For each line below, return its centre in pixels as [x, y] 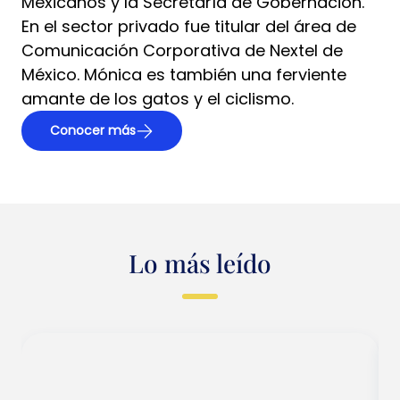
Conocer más [93, 130]
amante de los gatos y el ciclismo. [158, 99]
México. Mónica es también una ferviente [184, 75]
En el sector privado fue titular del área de [189, 26]
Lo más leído [200, 263]
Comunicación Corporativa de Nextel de [182, 50]
